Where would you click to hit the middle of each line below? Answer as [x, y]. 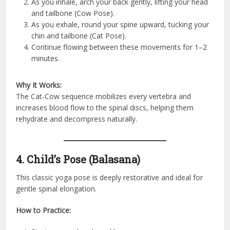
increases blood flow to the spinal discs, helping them [105, 107]
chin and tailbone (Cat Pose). [79, 35]
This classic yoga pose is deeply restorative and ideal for [110, 177]
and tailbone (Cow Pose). [73, 13]
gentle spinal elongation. [56, 188]
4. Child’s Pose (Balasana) [78, 159]
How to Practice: [44, 210]
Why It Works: [39, 85]
